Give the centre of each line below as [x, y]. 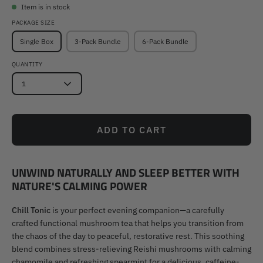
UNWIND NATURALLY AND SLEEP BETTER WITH [126, 173]
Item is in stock [45, 7]
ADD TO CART [131, 130]
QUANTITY [27, 65]
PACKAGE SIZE [33, 23]
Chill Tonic [31, 210]
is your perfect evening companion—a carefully [137, 210]
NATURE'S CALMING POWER [80, 186]
